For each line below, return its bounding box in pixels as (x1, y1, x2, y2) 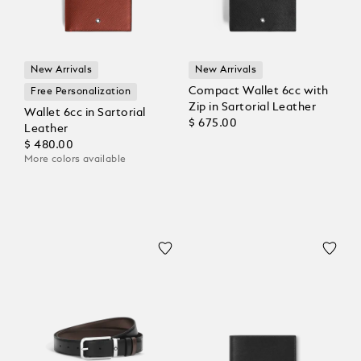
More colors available (24, 154, 127, 164)
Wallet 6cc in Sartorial (24, 106, 146, 118)
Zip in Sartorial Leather (189, 101, 316, 113)
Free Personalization (31, 86, 131, 97)
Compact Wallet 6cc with (189, 85, 329, 97)
